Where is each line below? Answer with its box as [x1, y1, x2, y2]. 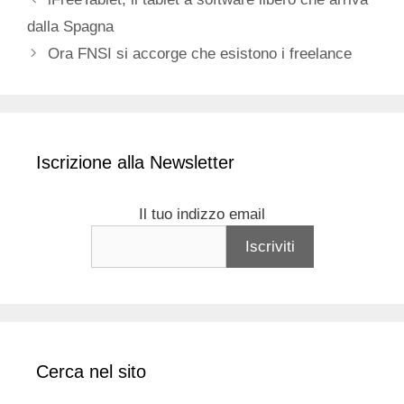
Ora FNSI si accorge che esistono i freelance [48, 45, 353, 63]
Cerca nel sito [36, 362, 146, 382]
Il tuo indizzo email [139, 206, 265, 224]
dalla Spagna [27, 18, 114, 36]
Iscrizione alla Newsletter [36, 152, 234, 173]
